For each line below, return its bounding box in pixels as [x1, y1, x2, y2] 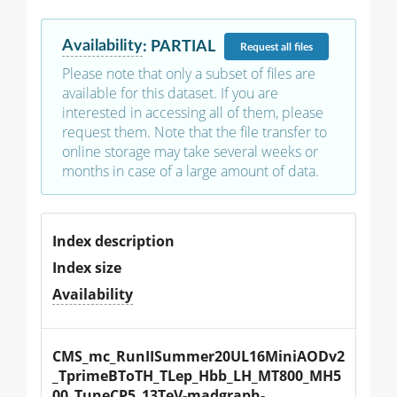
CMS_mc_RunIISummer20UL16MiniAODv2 [52, 346, 345, 367]
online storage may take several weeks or [62, 142, 318, 162]
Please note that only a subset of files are [62, 64, 315, 84]
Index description [52, 231, 175, 252]
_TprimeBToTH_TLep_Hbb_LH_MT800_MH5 [52, 366, 341, 386]
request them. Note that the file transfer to [62, 122, 327, 143]
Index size [52, 258, 121, 278]
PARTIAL [151, 37, 215, 55]
